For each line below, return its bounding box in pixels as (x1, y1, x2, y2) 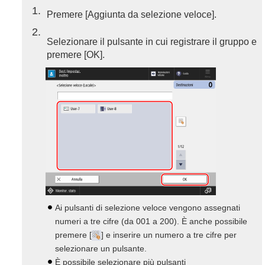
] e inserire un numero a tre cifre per (101, 230, 237, 240)
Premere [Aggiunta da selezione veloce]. (47, 9, 216, 20)
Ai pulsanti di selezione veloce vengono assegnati (55, 203, 240, 212)
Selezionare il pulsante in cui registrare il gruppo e (47, 37, 257, 47)
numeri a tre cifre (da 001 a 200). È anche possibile (55, 216, 247, 226)
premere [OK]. (47, 50, 105, 60)
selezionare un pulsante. (55, 244, 147, 253)
